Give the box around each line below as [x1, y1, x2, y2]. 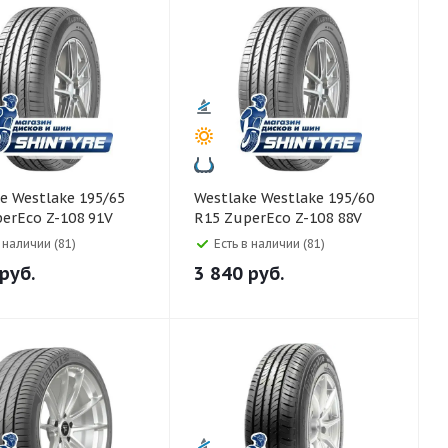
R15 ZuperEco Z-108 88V [194, 209, 362, 227]
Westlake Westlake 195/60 [194, 189, 261, 207]
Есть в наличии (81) [214, 236, 325, 251]
